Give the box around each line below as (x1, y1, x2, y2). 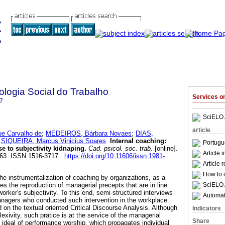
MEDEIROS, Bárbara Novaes (46, 130, 132, 138)
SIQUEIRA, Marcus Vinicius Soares (1, 137, 106, 145)
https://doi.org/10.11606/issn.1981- (64, 152, 165, 160)
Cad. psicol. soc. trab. (86, 145, 153, 153)
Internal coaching (110, 137, 164, 145)
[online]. (153, 145, 178, 153)
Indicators (192, 205, 221, 212)
